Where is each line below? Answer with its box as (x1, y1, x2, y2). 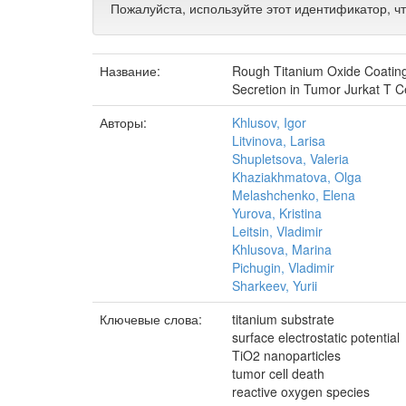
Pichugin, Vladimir (232, 258, 334, 276)
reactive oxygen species (232, 382, 370, 401)
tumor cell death (232, 364, 324, 382)
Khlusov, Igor (232, 113, 306, 131)
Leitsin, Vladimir (232, 222, 323, 240)
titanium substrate (232, 310, 334, 328)
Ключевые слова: (100, 310, 206, 328)
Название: (100, 62, 164, 80)
